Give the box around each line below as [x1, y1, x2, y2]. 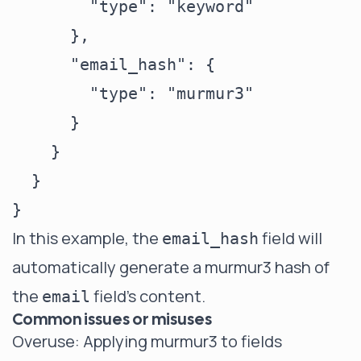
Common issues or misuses [12, 309, 212, 330]
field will [259, 227, 322, 249]
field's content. [90, 285, 205, 307]
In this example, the [12, 227, 162, 249]
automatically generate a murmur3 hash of [12, 256, 330, 278]
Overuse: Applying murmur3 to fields [12, 330, 282, 352]
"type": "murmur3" [12, 84, 254, 103]
